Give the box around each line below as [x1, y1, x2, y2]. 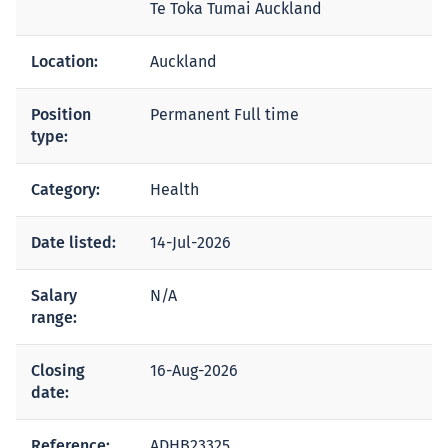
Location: [31, 52, 98, 71]
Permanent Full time [150, 107, 299, 123]
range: [31, 308, 77, 327]
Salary [31, 286, 77, 305]
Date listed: [31, 233, 116, 252]
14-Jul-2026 [150, 235, 231, 251]
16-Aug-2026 [150, 363, 238, 379]
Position [31, 105, 91, 124]
